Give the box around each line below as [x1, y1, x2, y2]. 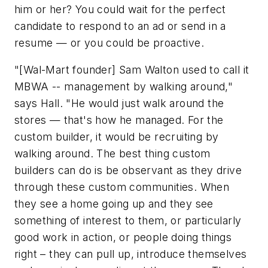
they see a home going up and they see [14, 197, 214, 211]
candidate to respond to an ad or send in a [14, 19, 226, 32]
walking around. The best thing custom [14, 147, 211, 160]
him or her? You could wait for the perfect [14, 2, 226, 16]
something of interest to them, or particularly [14, 214, 242, 227]
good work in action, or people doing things [14, 231, 232, 244]
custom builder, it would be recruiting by [14, 130, 219, 144]
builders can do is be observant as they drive [14, 164, 242, 177]
